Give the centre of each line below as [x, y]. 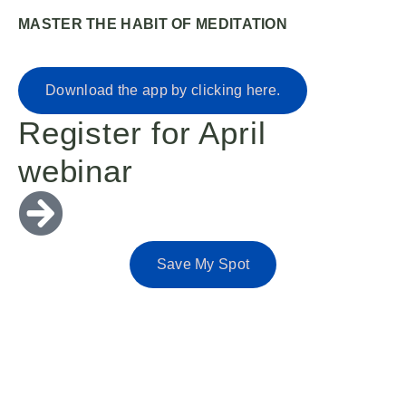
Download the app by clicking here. [163, 90]
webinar [76, 170]
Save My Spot [203, 264]
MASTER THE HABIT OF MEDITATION [153, 24]
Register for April [142, 132]
